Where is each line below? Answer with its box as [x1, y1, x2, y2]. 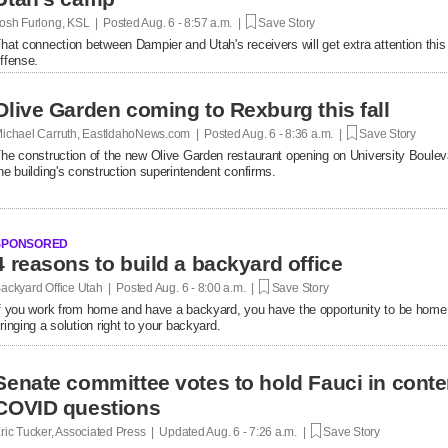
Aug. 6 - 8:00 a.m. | [152, 280, 260, 295]
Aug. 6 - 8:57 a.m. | [139, 15, 246, 30]
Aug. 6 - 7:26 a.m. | [204, 424, 311, 439]
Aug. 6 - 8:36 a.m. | [240, 126, 347, 141]
